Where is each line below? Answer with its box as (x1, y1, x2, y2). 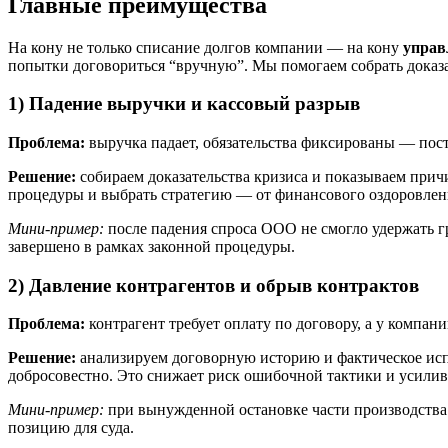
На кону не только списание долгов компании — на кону (8, 38, 403, 56)
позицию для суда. (8, 419, 134, 437)
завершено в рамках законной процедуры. (8, 237, 295, 255)
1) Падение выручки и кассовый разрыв (8, 93, 360, 115)
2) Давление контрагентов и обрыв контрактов (8, 274, 419, 296)
